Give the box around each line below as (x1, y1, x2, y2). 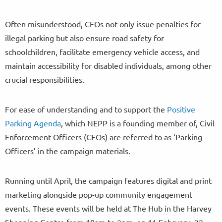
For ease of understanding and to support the (5, 104, 167, 114)
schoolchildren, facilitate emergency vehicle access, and (5, 46, 200, 56)
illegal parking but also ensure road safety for (5, 32, 164, 43)
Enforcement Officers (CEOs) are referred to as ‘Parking (5, 131, 202, 142)
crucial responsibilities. (5, 74, 86, 84)
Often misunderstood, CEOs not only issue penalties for (5, 18, 201, 29)
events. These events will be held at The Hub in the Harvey (5, 203, 212, 213)
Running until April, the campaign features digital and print (5, 175, 212, 185)
